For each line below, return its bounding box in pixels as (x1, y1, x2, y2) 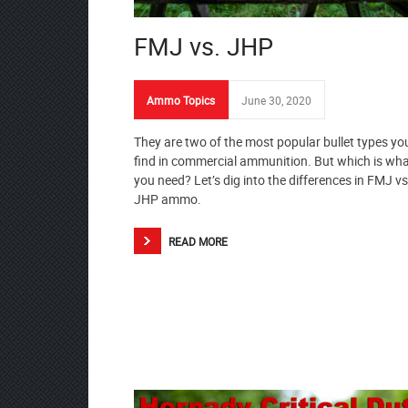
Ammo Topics (147, 93, 215, 107)
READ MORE (168, 234, 228, 249)
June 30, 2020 (241, 93, 311, 107)
